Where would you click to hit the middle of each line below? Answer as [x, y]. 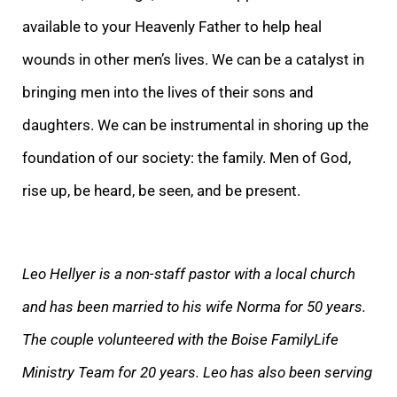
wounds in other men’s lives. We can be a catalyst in [193, 59]
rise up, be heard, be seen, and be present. [161, 190]
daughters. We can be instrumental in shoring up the [195, 125]
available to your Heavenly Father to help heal [172, 26]
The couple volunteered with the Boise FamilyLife [180, 339]
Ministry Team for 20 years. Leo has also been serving [197, 372]
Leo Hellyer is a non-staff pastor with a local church [189, 273]
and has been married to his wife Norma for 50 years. [194, 306]
